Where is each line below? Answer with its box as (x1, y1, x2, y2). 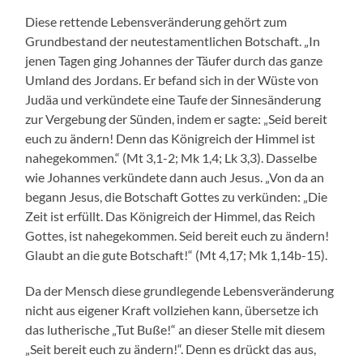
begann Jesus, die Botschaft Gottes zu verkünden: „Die (25, 189, 328, 205)
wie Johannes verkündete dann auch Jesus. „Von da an (25, 169, 325, 186)
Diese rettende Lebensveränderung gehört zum (25, 14, 288, 30)
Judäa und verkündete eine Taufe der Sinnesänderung (25, 92, 322, 108)
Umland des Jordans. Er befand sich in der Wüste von (25, 72, 319, 88)
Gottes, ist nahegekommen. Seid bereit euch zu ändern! (25, 228, 330, 244)
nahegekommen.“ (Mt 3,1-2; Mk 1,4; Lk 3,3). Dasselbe (25, 150, 318, 166)
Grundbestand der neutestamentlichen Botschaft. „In (25, 33, 321, 49)
